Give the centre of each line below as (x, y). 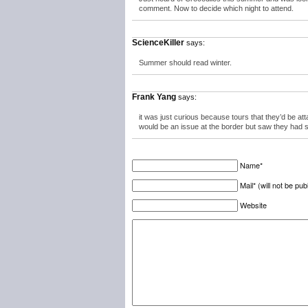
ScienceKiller (158, 43)
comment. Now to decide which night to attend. (216, 8)
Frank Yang (154, 97)
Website (253, 205)
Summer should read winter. (185, 63)
